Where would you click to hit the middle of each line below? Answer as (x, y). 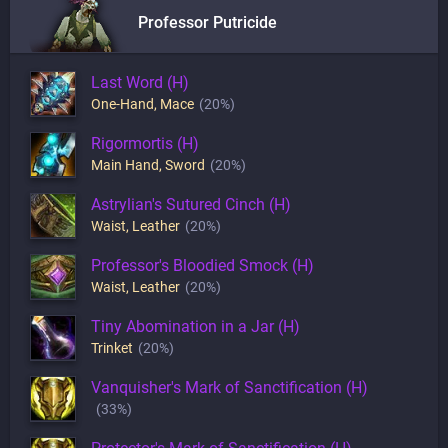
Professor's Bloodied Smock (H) (202, 265)
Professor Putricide (207, 22)
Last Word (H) (140, 82)
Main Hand (125, 165)
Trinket (112, 348)
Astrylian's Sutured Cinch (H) (191, 204)
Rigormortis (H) (145, 143)
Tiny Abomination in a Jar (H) (195, 326)
